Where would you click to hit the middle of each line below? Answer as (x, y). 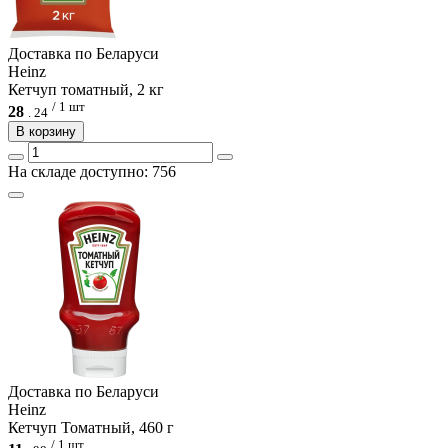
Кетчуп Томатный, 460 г (91, 428)
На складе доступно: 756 (92, 172)
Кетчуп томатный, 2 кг (86, 89)
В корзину (46, 132)
